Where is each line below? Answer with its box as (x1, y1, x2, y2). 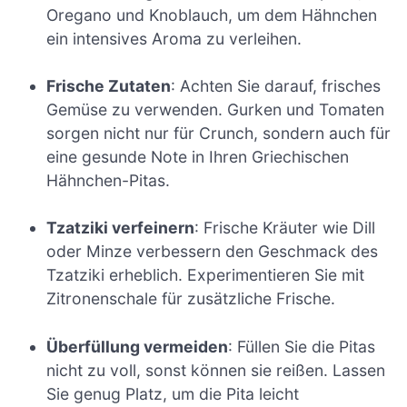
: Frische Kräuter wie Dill (194, 218, 376, 238)
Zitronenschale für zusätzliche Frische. (46, 289, 336, 309)
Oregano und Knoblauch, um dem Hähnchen (46, 5, 378, 25)
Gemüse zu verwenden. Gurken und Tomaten (46, 99, 385, 119)
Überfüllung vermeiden (46, 336, 229, 356)
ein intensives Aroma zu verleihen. (46, 28, 303, 48)
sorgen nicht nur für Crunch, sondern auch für (46, 123, 392, 143)
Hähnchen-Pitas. (46, 170, 171, 190)
